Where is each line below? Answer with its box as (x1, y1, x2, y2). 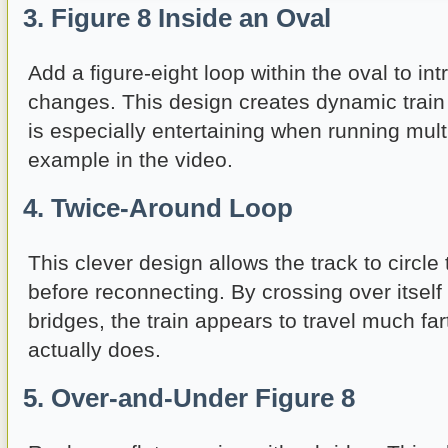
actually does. (28, 338, 161, 362)
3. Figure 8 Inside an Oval (23, 4, 331, 33)
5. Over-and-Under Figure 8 (23, 384, 355, 413)
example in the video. (28, 148, 233, 172)
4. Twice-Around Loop (23, 194, 293, 223)
